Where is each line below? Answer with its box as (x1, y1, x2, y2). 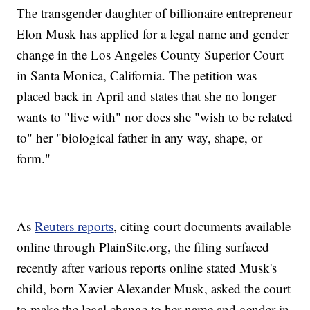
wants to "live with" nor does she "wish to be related (17, 107, 293, 125)
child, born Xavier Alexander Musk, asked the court (17, 279, 291, 297)
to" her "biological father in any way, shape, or (17, 128, 263, 146)
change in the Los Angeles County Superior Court (17, 45, 284, 63)
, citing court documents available (113, 217, 291, 235)
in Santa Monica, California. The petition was (17, 66, 257, 84)
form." (17, 149, 51, 167)
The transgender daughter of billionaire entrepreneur (17, 3, 293, 21)
